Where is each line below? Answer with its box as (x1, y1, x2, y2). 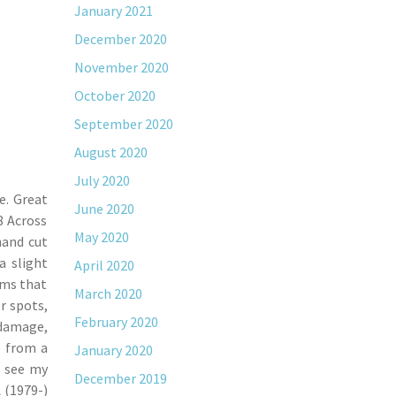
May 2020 (73, 228, 129, 246)
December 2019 (73, 369, 167, 387)
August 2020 (73, 143, 148, 161)
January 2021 (73, 2, 153, 19)
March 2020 (73, 285, 142, 302)
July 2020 (73, 171, 130, 189)
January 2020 (73, 341, 153, 359)
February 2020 (73, 313, 158, 331)
